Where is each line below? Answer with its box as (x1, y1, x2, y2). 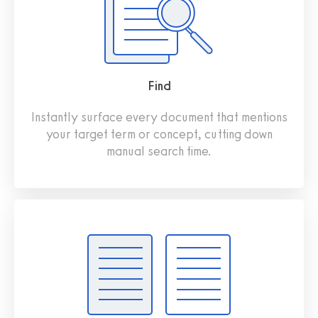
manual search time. (106, 143, 212, 159)
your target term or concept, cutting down (45, 126, 273, 142)
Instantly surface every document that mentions (31, 109, 287, 125)
